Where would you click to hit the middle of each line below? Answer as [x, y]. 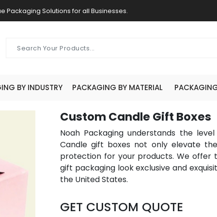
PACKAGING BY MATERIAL [117, 87]
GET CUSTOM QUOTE [122, 207]
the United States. [94, 179]
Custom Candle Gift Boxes [136, 117]
